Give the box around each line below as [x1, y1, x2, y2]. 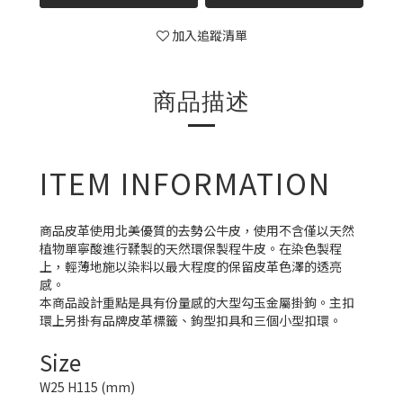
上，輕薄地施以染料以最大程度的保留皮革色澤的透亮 [40, 257, 343, 275]
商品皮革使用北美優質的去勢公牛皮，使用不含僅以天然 [40, 221, 355, 239]
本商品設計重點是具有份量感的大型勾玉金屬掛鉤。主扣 [40, 293, 355, 311]
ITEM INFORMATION [40, 162, 332, 203]
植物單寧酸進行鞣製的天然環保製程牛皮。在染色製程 [40, 239, 343, 257]
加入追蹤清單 [171, 26, 247, 44]
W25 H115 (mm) [40, 378, 136, 396]
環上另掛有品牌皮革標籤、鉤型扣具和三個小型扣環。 [40, 311, 343, 329]
